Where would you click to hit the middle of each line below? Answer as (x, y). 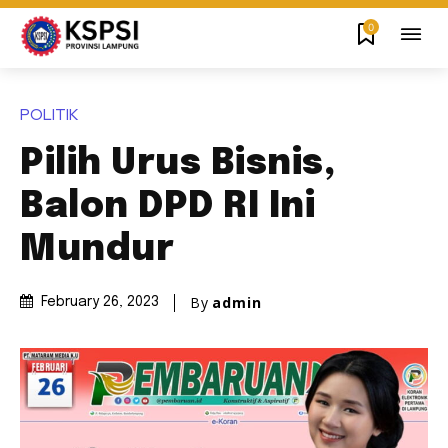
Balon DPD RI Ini (167, 207)
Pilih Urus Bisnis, (177, 164)
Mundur (97, 250)
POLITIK (49, 115)
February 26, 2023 (100, 302)
